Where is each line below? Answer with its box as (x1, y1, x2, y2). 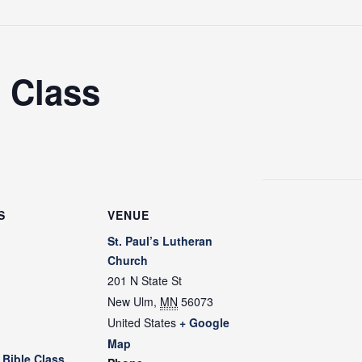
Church (107, 251, 148, 268)
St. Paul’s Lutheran (107, 232, 213, 249)
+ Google (179, 314, 229, 330)
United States (107, 314, 176, 330)
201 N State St (107, 271, 182, 288)
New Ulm (107, 293, 154, 309)
